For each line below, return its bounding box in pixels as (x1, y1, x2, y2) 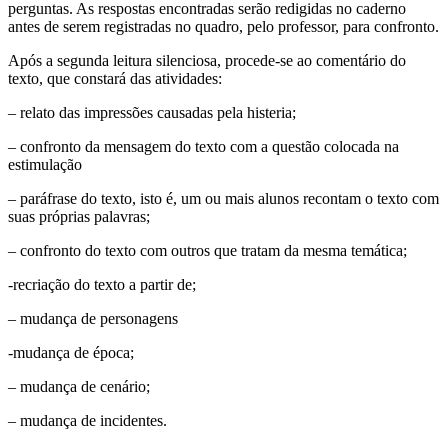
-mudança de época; (8, 343, 134, 361)
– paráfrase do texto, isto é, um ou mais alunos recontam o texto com (8, 189, 439, 207)
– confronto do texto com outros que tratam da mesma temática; (8, 241, 407, 259)
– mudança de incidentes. (8, 411, 167, 429)
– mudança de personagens (8, 309, 178, 327)
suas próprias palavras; (8, 207, 150, 225)
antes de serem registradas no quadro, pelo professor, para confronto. (8, 17, 439, 35)
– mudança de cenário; (8, 377, 150, 395)
